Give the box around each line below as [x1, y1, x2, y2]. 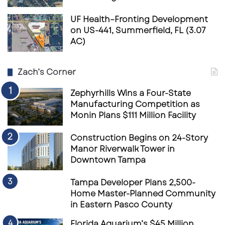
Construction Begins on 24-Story [70, 132, 208, 144]
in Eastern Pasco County [70, 198, 172, 210]
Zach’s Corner [18, 66, 76, 78]
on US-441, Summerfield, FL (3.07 [70, 24, 206, 36]
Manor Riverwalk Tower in [70, 143, 175, 155]
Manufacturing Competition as [70, 98, 200, 110]
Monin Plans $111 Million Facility [70, 109, 196, 121]
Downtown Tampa [70, 154, 146, 166]
